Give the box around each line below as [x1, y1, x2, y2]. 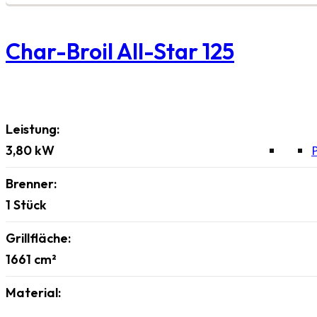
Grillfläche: [6, 229, 71, 246]
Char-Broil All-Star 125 [6, 38, 234, 66]
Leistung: [6, 120, 59, 137]
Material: [6, 284, 61, 301]
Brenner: [6, 175, 57, 192]
